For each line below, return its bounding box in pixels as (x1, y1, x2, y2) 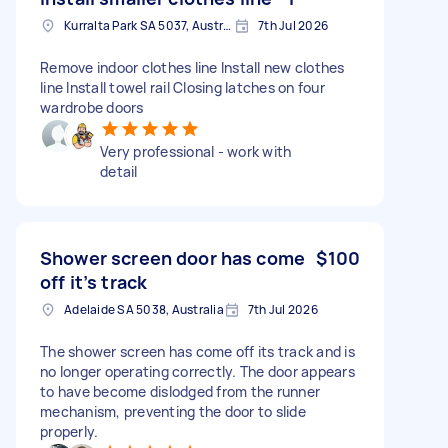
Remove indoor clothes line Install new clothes (40, 57, 345, 77)
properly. (40, 421, 99, 441)
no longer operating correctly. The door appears (40, 361, 355, 381)
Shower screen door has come (40, 245, 306, 270)
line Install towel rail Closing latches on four (40, 77, 325, 97)
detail (100, 161, 138, 181)
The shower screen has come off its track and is (40, 341, 355, 361)
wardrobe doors (40, 97, 144, 117)
